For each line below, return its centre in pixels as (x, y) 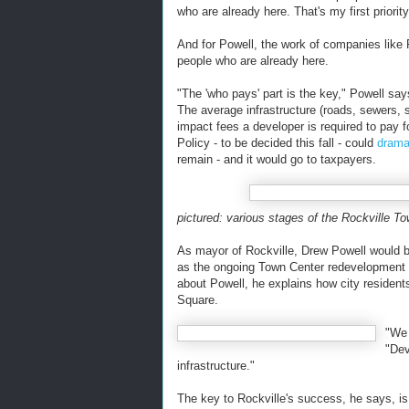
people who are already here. (253, 61)
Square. (198, 300)
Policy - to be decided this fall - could (277, 143)
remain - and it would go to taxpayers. (277, 159)
